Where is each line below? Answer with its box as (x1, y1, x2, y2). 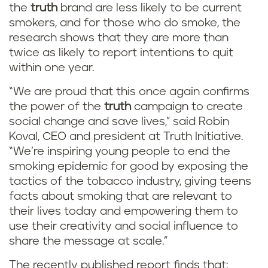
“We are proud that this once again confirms (9, 86, 249, 98)
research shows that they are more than (9, 32, 229, 44)
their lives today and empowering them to (9, 206, 238, 217)
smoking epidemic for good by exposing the (9, 161, 248, 172)
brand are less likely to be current (57, 2, 242, 14)
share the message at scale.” (9, 236, 167, 247)
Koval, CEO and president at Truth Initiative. (9, 131, 243, 142)
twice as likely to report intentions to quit (9, 47, 233, 59)
